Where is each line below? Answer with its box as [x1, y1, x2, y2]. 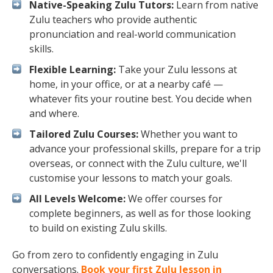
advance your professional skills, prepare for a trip [29, 142, 261, 155]
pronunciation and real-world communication [29, 27, 236, 41]
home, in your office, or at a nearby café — [29, 77, 223, 91]
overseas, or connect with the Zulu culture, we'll [29, 157, 247, 170]
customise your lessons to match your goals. [29, 171, 232, 185]
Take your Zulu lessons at [116, 63, 237, 76]
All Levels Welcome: [29, 192, 126, 205]
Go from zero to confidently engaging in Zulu [12, 248, 218, 261]
